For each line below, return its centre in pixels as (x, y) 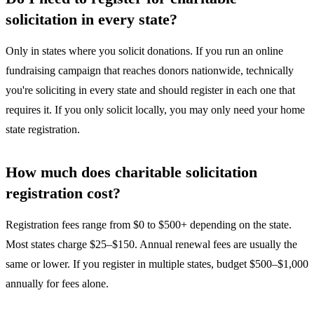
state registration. (43, 129)
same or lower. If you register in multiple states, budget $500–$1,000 (157, 264)
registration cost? (63, 193)
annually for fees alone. (57, 283)
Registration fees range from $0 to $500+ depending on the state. (149, 224)
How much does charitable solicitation (131, 172)
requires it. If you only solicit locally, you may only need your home (155, 109)
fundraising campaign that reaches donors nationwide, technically (150, 70)
